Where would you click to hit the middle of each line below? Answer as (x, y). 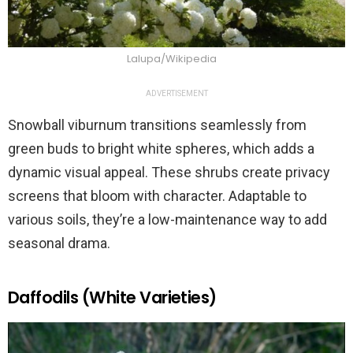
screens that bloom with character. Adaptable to (157, 195)
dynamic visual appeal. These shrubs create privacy (169, 172)
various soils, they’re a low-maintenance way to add (167, 219)
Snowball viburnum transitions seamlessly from (157, 124)
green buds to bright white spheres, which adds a (161, 148)
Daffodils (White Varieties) (112, 297)
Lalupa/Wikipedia (173, 58)
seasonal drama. (59, 243)
